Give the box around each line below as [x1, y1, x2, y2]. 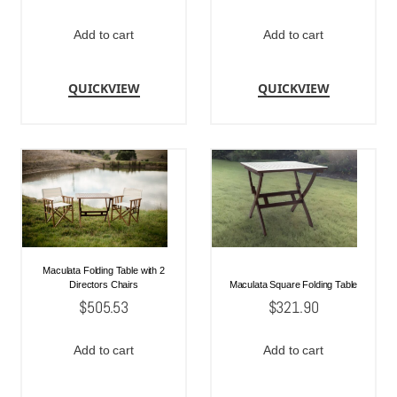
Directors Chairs [69, 278, 138, 290]
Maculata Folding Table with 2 [43, 264, 165, 276]
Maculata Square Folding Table [229, 278, 358, 290]
